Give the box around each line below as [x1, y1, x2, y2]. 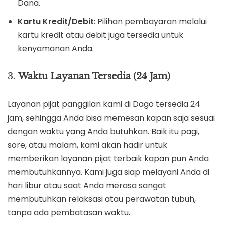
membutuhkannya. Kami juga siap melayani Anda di [8, 166, 209, 178]
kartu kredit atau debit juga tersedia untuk [18, 29, 183, 41]
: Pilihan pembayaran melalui [94, 15, 207, 27]
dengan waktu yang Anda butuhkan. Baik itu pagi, [8, 125, 199, 137]
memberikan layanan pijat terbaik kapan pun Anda [8, 152, 209, 164]
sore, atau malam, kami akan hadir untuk [8, 139, 167, 151]
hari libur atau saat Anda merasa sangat [8, 179, 166, 191]
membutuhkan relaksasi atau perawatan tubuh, [8, 193, 196, 205]
